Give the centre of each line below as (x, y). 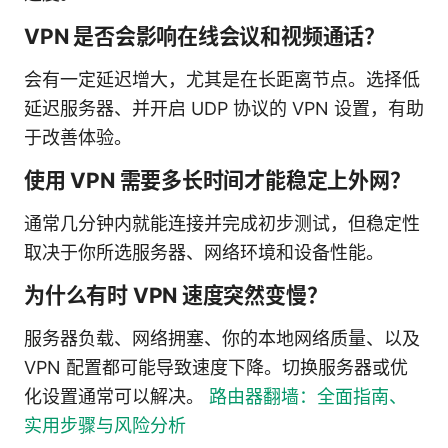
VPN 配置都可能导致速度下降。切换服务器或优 (216, 367)
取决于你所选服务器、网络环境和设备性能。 (204, 252)
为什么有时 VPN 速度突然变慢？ (176, 295)
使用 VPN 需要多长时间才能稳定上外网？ (217, 180)
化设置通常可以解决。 (116, 396)
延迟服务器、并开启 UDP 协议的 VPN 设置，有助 (224, 108)
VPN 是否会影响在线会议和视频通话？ (204, 36)
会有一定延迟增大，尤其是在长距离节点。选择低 (222, 79)
